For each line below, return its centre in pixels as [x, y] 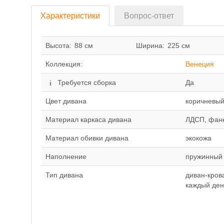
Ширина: [150, 45]
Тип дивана [64, 175]
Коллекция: [64, 64]
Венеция [200, 64]
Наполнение [66, 156]
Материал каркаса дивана [88, 119]
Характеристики [70, 16]
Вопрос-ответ [149, 16]
